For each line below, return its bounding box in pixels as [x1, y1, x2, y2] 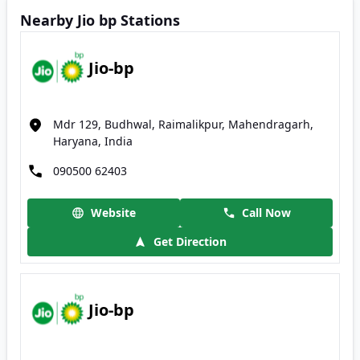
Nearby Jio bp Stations [20, 10, 180, 30]
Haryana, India [53, 133, 133, 149]
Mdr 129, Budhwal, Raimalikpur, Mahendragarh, [53, 117, 313, 132]
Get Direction [153, 234, 227, 249]
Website [91, 205, 136, 220]
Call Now [241, 205, 291, 220]
